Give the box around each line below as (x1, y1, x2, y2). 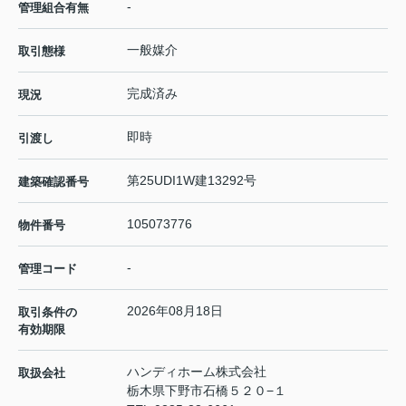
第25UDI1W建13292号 (127, 173, 256, 188)
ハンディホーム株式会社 (127, 364, 266, 380)
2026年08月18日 (127, 304, 223, 319)
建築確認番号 (18, 175, 89, 189)
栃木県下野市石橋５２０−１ (127, 383, 290, 399)
